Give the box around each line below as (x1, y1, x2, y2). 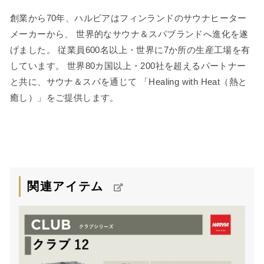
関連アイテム (27, 180, 104, 193)
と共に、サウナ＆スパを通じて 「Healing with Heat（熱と (10, 77, 247, 87)
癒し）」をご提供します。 (10, 93, 119, 103)
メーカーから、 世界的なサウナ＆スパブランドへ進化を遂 (10, 29, 249, 39)
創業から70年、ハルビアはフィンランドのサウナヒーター (10, 13, 247, 24)
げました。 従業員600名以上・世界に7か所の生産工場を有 (10, 45, 250, 55)
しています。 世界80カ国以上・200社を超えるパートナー (10, 61, 246, 71)
